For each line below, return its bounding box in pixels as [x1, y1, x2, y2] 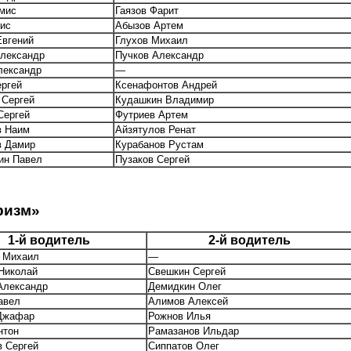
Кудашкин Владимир [115, 93, 214, 106]
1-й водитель [8, 233, 90, 248]
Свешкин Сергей [148, 266, 226, 278]
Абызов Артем [115, 19, 183, 31]
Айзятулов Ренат [115, 123, 196, 136]
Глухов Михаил [115, 34, 188, 46]
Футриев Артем [115, 108, 188, 121]
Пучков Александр [115, 49, 204, 61]
